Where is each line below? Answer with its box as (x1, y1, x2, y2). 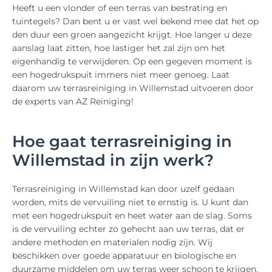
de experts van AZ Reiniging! (12, 96, 134, 107)
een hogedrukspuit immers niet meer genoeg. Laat (12, 69, 229, 81)
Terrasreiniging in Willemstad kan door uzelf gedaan (12, 183, 234, 195)
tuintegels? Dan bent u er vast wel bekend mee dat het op (12, 16, 259, 27)
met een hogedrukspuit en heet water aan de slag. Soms (12, 210, 252, 222)
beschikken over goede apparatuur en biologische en (12, 250, 236, 262)
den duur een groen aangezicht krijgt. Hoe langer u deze (12, 29, 251, 41)
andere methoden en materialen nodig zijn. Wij (12, 237, 212, 248)
